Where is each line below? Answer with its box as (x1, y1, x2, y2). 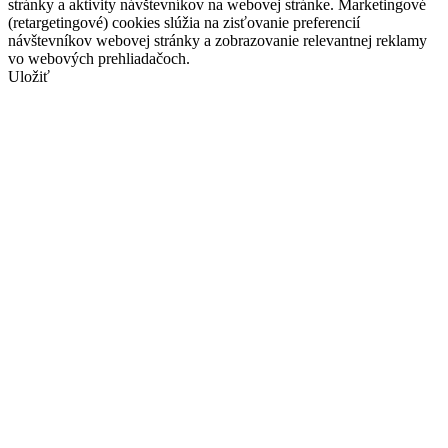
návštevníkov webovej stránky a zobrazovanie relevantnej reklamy (8, 31, 427, 49)
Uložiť (8, 67, 50, 85)
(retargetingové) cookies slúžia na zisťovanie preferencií (8, 13, 360, 31)
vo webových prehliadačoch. (8, 49, 190, 67)
